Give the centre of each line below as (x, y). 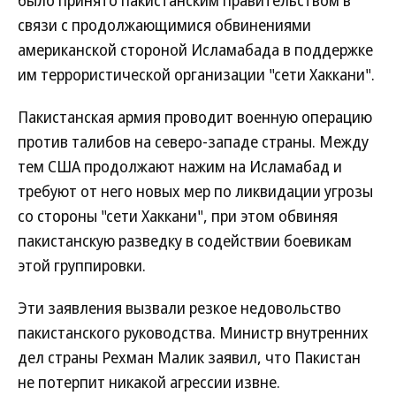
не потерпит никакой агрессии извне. (149, 382)
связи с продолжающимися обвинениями (164, 25)
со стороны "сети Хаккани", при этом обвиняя (178, 216)
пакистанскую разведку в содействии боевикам (185, 240)
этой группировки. (82, 265)
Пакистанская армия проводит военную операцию (195, 117)
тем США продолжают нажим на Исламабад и (180, 166)
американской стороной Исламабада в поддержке (195, 49)
